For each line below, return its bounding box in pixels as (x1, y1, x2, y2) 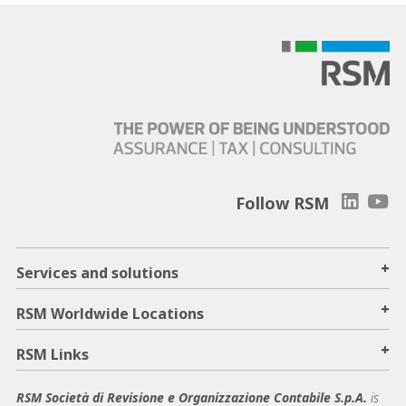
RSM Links (16, 343, 89, 364)
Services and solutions (16, 262, 179, 283)
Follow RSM (235, 191, 329, 214)
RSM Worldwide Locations (16, 303, 204, 324)
